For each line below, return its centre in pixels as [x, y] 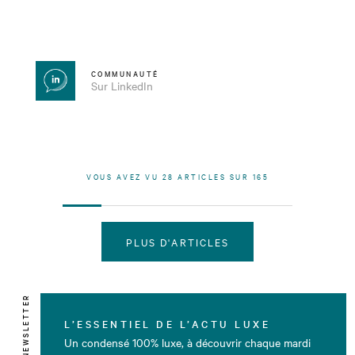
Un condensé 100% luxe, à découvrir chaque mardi [188, 343]
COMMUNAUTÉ [125, 73]
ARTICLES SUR [213, 176]
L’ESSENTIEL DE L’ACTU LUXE [168, 323]
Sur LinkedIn [122, 85]
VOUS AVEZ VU [124, 176]
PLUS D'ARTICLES [177, 241]
